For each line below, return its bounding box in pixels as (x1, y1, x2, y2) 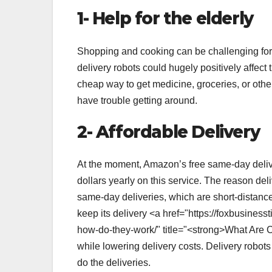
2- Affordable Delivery (77, 121, 260, 142)
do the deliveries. (77, 257, 151, 268)
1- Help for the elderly (77, 8, 253, 29)
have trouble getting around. (77, 95, 197, 106)
